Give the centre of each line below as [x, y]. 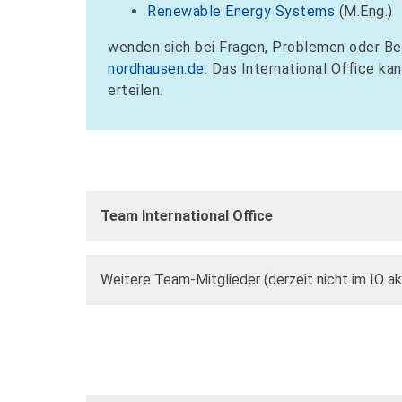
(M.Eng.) [364, 12]
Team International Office [187, 216]
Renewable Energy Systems [241, 12]
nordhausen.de [156, 69]
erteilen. [135, 91]
